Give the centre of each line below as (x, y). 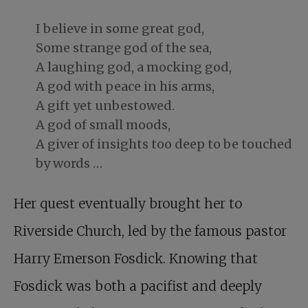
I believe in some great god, (120, 29)
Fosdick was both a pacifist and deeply (138, 286)
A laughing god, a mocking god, (134, 67)
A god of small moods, (103, 125)
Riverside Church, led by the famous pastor (150, 231)
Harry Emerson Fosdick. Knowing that (136, 259)
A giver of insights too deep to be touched (164, 144)
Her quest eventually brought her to (128, 204)
